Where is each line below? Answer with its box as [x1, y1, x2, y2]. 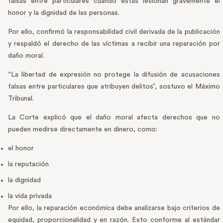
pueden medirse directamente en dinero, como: [8, 126, 157, 133]
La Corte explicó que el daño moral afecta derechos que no [8, 114, 220, 121]
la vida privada [8, 193, 52, 200]
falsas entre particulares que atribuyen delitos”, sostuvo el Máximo [8, 83, 220, 91]
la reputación [8, 161, 49, 168]
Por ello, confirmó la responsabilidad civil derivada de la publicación [8, 28, 220, 36]
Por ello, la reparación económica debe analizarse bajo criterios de [8, 205, 220, 212]
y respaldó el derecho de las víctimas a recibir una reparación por [8, 40, 220, 48]
